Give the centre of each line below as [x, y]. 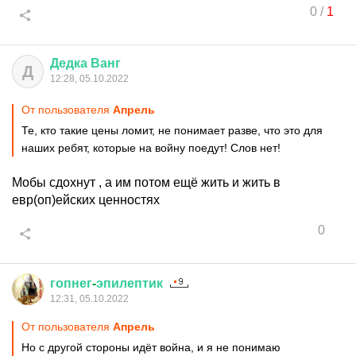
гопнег [71, 283]
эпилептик [130, 283]
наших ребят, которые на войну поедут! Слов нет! [151, 148]
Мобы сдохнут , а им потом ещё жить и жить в [146, 182]
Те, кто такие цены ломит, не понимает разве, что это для [172, 130]
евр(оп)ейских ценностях [86, 200]
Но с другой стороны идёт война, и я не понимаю [151, 347]
